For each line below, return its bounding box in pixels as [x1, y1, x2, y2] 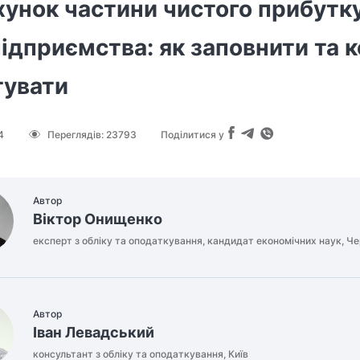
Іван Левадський [33, 324, 154, 342]
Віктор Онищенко [33, 211, 162, 228]
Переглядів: [47, 128, 106, 141]
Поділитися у [161, 128, 224, 141]
